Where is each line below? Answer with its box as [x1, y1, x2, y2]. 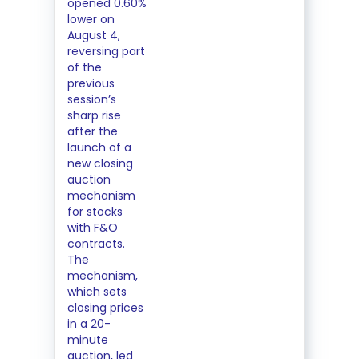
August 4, [67, 27, 120, 43]
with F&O [67, 220, 118, 236]
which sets [67, 284, 127, 300]
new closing [67, 155, 133, 171]
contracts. [67, 236, 125, 252]
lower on [67, 11, 115, 27]
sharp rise [67, 107, 121, 123]
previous [67, 75, 115, 91]
